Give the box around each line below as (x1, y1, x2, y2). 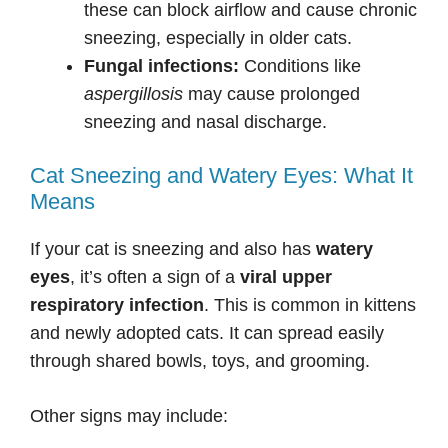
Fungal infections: (84, 56, 239, 77)
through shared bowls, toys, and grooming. (30, 351, 370, 372)
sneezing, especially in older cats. (84, 28, 352, 49)
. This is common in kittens (204, 295, 416, 316)
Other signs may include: (30, 406, 228, 427)
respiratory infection (30, 295, 204, 316)
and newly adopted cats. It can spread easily (30, 323, 384, 344)
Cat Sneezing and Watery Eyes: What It (30, 163, 413, 189)
